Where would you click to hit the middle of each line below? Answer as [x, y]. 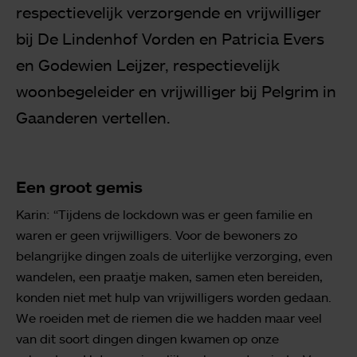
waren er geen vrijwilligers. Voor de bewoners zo [157, 235]
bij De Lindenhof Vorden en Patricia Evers [170, 38]
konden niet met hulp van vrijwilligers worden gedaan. [174, 297]
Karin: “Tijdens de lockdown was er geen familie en [164, 214]
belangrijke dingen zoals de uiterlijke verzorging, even [174, 255]
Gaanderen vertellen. [95, 117]
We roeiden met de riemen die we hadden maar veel [169, 318]
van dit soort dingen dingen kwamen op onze [147, 338]
